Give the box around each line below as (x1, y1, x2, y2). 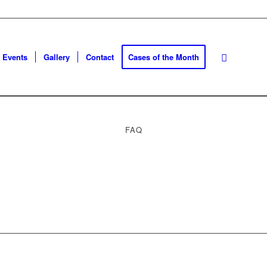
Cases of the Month (128, 51, 199, 63)
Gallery (44, 51, 70, 63)
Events (2, 51, 27, 63)
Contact (86, 51, 114, 63)
